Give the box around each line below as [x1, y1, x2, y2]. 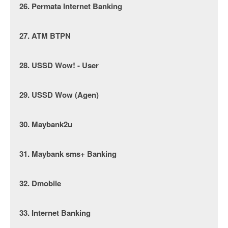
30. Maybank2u [19, 119, 72, 130]
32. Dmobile [19, 178, 61, 189]
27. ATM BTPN [19, 30, 71, 41]
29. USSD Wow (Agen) [19, 89, 99, 100]
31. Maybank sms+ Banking [19, 148, 117, 159]
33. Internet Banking [19, 207, 91, 218]
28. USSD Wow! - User [19, 60, 99, 71]
